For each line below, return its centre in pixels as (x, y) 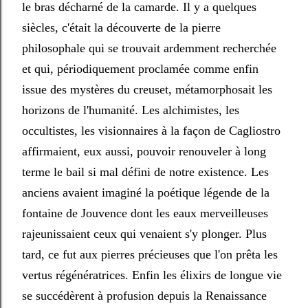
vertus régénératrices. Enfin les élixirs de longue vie (152, 275)
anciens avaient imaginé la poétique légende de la (146, 192)
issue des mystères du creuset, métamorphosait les (147, 89)
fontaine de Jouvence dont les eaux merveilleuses (145, 213)
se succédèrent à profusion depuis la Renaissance (144, 296)
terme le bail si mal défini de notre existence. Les (145, 172)
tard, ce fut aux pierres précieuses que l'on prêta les (150, 254)
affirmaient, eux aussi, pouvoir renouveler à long (144, 151)
